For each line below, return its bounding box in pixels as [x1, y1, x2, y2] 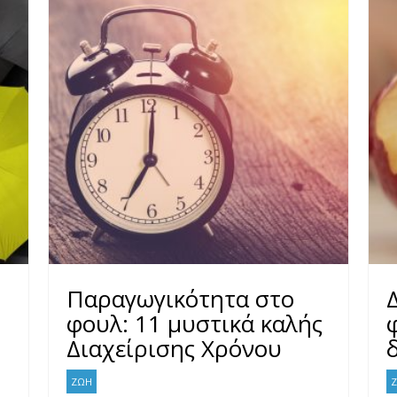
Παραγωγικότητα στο [66, 283, 295, 315]
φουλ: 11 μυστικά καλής [66, 307, 323, 340]
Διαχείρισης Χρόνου [66, 332, 283, 365]
